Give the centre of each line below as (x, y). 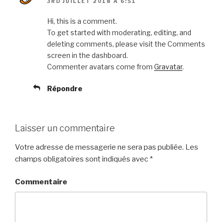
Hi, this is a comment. (82, 21)
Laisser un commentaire (65, 128)
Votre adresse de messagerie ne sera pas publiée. (99, 147)
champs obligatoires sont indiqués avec (82, 159)
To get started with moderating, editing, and (119, 33)
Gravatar (168, 67)
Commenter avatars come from (101, 67)
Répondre (65, 89)
